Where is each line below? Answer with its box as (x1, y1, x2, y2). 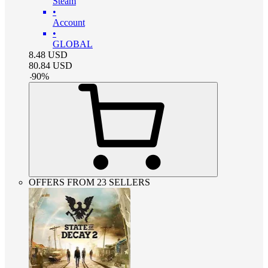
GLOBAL (53, 38, 93, 49)
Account (53, 17, 85, 28)
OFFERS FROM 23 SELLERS (29, 176, 150, 187)
